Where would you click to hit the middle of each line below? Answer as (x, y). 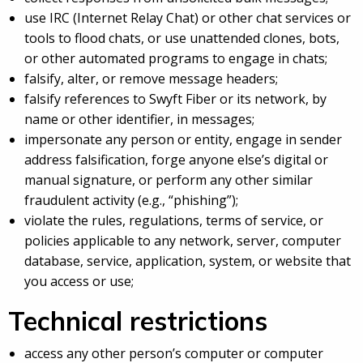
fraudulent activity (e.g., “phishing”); (131, 201)
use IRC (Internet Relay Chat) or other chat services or (188, 18)
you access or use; (79, 282)
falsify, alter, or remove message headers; (151, 79)
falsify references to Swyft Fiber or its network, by (175, 99)
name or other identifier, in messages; (139, 120)
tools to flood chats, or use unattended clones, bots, (182, 38)
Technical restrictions (138, 321)
